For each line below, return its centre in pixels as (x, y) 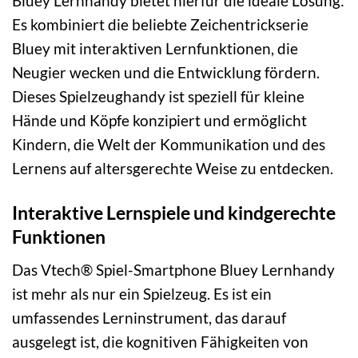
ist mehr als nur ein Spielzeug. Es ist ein (142, 293)
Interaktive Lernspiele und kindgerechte (174, 213)
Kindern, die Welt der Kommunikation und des (169, 145)
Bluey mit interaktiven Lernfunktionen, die (155, 49)
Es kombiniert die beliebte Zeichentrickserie (160, 25)
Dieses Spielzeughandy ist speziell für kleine (158, 97)
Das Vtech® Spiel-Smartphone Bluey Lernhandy (173, 269)
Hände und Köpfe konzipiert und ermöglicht (159, 121)
